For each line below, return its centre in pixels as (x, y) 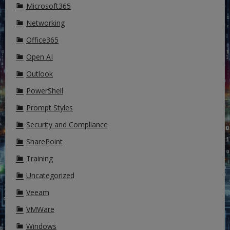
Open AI (40, 57)
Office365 (42, 40)
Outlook (40, 74)
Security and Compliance (67, 125)
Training (40, 159)
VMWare (40, 209)
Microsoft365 (49, 6)
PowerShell (45, 91)
